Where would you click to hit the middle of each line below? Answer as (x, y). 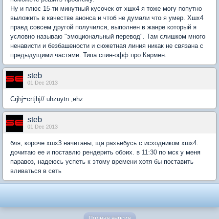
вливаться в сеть (36, 171)
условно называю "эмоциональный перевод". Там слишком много (108, 36)
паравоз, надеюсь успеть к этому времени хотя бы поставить (102, 162)
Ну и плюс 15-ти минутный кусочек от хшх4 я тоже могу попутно (106, 9)
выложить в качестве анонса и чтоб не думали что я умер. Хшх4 (107, 18)
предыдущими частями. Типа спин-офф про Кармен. (88, 55)
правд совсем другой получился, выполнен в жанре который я (103, 27)
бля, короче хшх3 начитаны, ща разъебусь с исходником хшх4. (104, 143)
